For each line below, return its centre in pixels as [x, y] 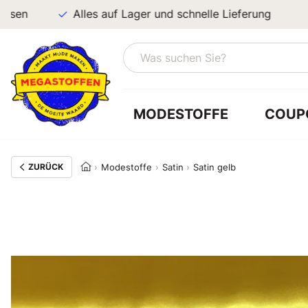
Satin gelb [215, 167]
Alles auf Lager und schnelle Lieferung [142, 14]
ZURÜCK [45, 167]
